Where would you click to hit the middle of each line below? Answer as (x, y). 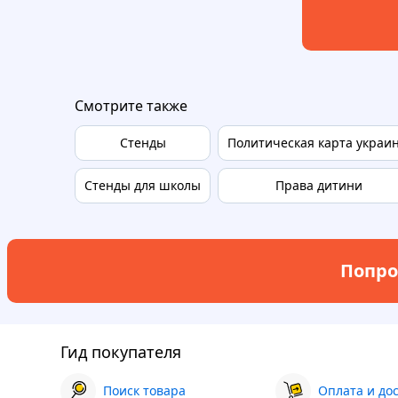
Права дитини (318, 185)
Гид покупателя (121, 351)
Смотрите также (131, 105)
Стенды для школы (143, 185)
